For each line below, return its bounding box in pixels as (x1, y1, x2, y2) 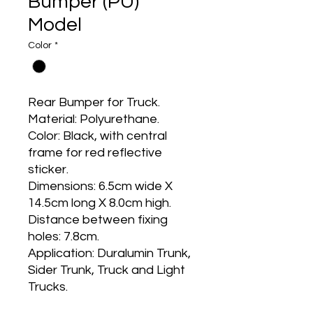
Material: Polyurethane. (28, 112, 159, 126)
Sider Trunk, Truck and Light (28, 263, 185, 277)
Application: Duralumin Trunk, (28, 247, 191, 261)
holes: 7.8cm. (28, 230, 99, 244)
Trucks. (28, 280, 68, 294)
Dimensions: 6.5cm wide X (28, 180, 173, 194)
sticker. (28, 163, 68, 177)
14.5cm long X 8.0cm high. (28, 196, 171, 210)
